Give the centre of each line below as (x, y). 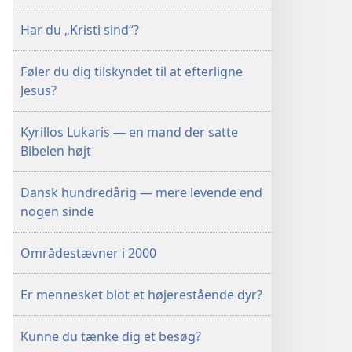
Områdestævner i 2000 (88, 253)
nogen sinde (57, 211)
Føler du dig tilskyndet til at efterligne (132, 71)
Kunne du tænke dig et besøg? (111, 336)
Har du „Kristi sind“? (80, 30)
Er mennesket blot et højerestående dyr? (141, 295)
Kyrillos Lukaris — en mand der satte (129, 132)
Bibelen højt (56, 151)
